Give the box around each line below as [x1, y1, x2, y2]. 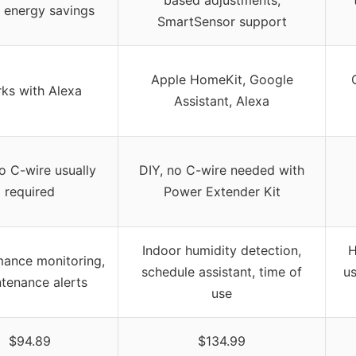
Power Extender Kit [163, 183, 281, 199]
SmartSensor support [157, 13, 287, 29]
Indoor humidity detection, [142, 242, 301, 258]
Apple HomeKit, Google [150, 71, 293, 87]
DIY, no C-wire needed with [139, 161, 304, 178]
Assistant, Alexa [174, 92, 269, 109]
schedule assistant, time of [141, 263, 302, 280]
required [5, 183, 55, 199]
